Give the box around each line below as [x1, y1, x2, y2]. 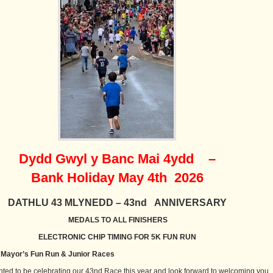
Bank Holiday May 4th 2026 [30, 170, 204, 186]
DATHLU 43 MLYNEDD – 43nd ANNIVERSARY [7, 197, 227, 208]
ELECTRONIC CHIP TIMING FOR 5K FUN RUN [38, 233, 196, 242]
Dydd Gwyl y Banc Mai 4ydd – [18, 151, 216, 167]
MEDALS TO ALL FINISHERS [66, 216, 168, 225]
